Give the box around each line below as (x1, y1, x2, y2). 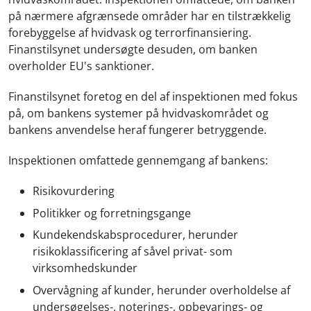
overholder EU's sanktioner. (8, 58, 157, 74)
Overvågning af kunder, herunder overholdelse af (33, 282, 290, 298)
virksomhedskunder (33, 260, 137, 276)
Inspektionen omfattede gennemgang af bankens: (8, 153, 268, 168)
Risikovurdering (33, 183, 115, 199)
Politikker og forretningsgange (33, 205, 191, 221)
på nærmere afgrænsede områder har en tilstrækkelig (8, 8, 291, 24)
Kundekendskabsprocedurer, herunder (33, 227, 238, 242)
